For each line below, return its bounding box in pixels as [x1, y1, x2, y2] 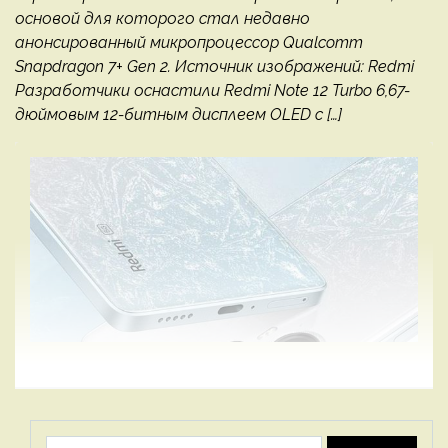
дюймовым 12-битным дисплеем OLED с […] [15, 105, 342, 125]
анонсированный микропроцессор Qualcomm [15, 33, 363, 53]
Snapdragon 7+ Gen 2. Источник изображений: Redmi [15, 57, 414, 77]
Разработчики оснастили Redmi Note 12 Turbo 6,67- [15, 81, 410, 101]
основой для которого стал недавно [15, 9, 310, 29]
